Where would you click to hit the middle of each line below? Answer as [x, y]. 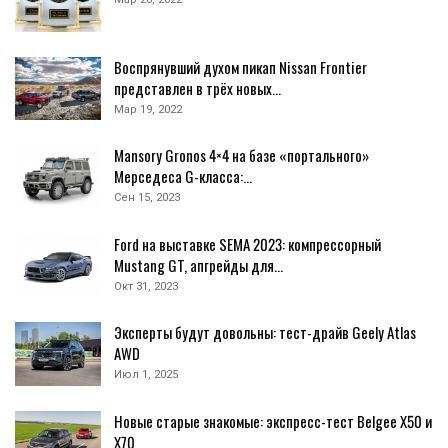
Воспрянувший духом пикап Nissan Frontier [240, 66]
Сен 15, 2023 [147, 198]
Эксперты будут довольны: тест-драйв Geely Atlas [265, 332]
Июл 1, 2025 [146, 375]
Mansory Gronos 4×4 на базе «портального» [241, 155]
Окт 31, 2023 [146, 286]
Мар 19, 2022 [148, 109]
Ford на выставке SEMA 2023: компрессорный [247, 243]
